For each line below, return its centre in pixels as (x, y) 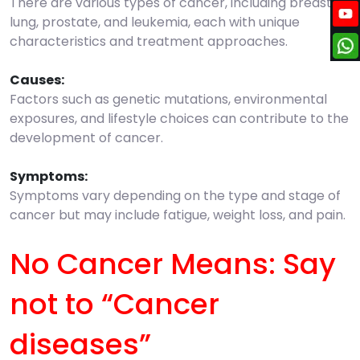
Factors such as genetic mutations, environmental (168, 99)
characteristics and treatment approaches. (149, 41)
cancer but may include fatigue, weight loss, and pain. (178, 215)
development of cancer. (86, 137)
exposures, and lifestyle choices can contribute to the (179, 118)
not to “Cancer (115, 304)
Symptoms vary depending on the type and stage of (175, 195)
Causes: (37, 80)
